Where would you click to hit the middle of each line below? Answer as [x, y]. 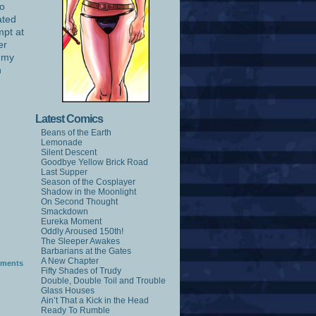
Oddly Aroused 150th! [82, 232]
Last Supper [64, 172]
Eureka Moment [71, 222]
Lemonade [62, 143]
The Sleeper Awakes [80, 242]
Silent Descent [69, 153]
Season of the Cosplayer [88, 182]
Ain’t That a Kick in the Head [95, 301]
